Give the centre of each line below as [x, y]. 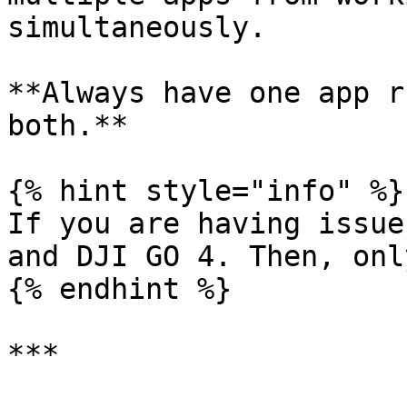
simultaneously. [137, 27]
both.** [68, 125]
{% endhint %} [119, 289]
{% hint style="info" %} [206, 191]
